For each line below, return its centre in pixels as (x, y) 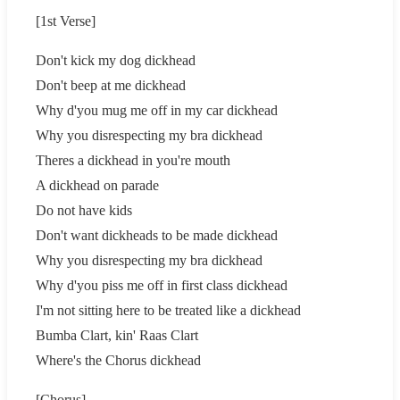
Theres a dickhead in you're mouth (133, 160)
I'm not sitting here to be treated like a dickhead (168, 310)
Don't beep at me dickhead (111, 85)
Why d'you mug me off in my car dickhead (157, 110)
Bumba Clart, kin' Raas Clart (117, 335)
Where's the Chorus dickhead (118, 360)
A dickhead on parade (97, 185)
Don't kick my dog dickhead (116, 60)
